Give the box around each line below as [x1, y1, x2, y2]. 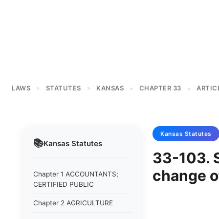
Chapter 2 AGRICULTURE [33, 199, 113, 207]
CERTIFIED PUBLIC [33, 180, 94, 188]
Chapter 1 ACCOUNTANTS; [33, 170, 118, 178]
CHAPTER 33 [139, 84, 181, 92]
